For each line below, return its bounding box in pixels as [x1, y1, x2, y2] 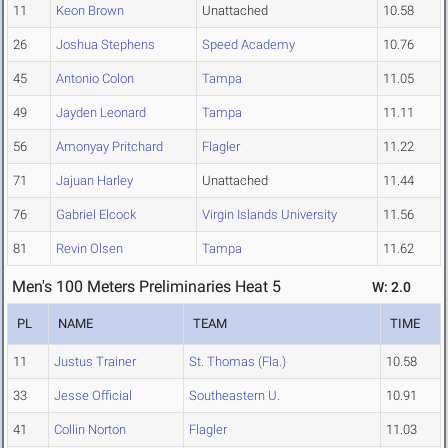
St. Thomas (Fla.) [189, 354, 286, 370]
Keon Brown [56, 3, 124, 19]
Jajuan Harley [56, 173, 133, 189]
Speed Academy [202, 37, 295, 53]
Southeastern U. [189, 388, 280, 404]
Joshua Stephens [56, 37, 155, 53]
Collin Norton [54, 422, 126, 438]
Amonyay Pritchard [56, 139, 163, 155]
